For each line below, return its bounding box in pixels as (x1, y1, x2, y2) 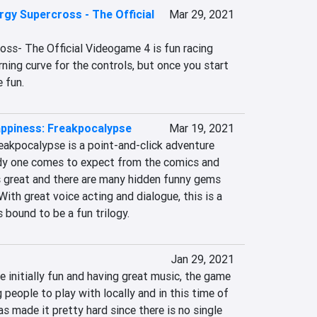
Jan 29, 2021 (171, 252, 234, 266)
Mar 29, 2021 (168, 7, 234, 21)
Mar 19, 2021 (168, 121, 234, 135)
